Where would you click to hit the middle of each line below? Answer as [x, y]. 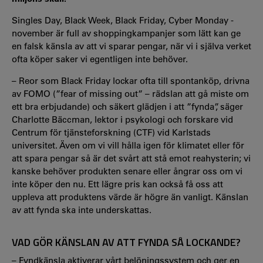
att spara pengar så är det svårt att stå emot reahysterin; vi [131, 158]
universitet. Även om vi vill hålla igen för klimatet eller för [128, 145]
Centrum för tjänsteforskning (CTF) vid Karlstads [111, 132]
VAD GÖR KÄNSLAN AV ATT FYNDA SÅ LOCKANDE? [126, 242]
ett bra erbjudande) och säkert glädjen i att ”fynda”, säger [127, 106]
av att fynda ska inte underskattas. [82, 210]
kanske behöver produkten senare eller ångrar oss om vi [127, 171]
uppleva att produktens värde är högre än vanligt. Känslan [130, 197]
